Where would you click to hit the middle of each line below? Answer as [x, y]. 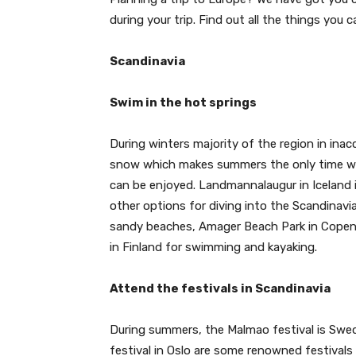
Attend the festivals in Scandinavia [220, 288]
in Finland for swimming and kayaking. [213, 247]
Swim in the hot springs [183, 103]
